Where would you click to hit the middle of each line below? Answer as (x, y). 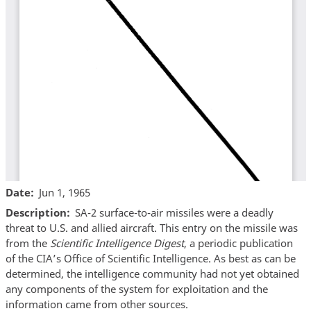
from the (27, 243)
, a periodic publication (238, 243)
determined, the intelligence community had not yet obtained (152, 274)
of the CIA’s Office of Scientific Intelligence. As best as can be (150, 259)
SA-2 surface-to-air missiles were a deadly (174, 213)
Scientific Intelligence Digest (117, 243)
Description (36, 213)
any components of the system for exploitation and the (136, 289)
